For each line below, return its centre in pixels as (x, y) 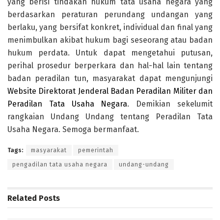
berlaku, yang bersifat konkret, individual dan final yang (110, 27)
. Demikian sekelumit (170, 104)
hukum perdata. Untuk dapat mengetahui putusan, (110, 53)
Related (22, 198)
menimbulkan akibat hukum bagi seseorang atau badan (110, 40)
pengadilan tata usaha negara (60, 165)
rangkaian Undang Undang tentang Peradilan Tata (110, 117)
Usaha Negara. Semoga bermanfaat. (73, 130)
